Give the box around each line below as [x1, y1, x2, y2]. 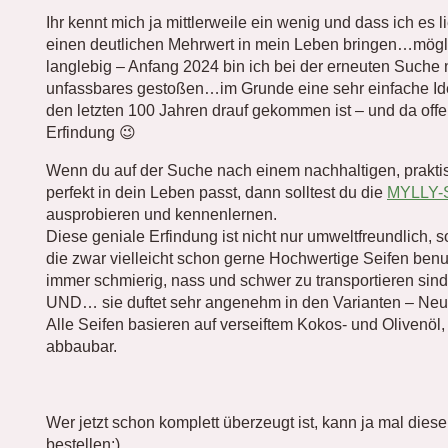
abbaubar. [46, 338, 117, 355]
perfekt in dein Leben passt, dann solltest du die [46, 184, 387, 201]
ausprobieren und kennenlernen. [46, 206, 277, 223]
